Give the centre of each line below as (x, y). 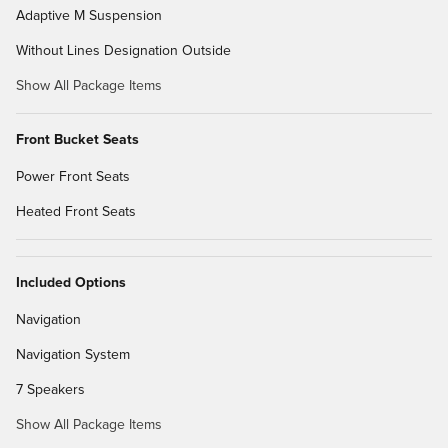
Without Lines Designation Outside (123, 50)
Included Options (71, 282)
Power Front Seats (73, 176)
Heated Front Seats (76, 211)
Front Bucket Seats (77, 139)
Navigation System (73, 354)
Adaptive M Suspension (89, 15)
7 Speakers (50, 389)
